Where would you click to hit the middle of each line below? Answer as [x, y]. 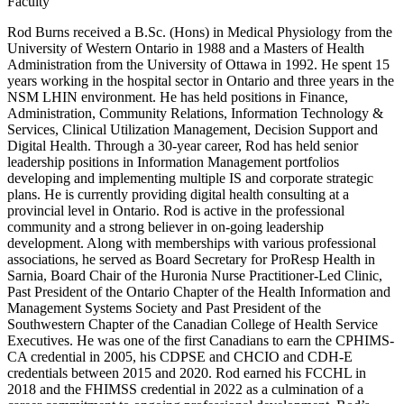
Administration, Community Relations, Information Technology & [195, 114]
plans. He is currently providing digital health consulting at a [178, 195]
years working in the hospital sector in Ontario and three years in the [201, 81]
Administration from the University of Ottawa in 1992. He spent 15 [198, 65]
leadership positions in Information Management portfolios [173, 162]
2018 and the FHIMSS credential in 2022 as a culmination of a [185, 390]
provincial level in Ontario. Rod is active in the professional [176, 211]
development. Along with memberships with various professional [192, 243]
